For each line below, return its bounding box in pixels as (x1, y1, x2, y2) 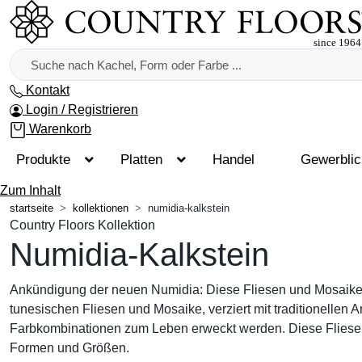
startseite (10, 202, 53, 214)
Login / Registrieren (26, 103, 138, 116)
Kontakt (26, 83, 69, 97)
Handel (212, 152, 255, 167)
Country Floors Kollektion (10, 218, 155, 232)
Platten (120, 152, 163, 167)
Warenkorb (29, 122, 91, 136)
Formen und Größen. (10, 341, 129, 355)
